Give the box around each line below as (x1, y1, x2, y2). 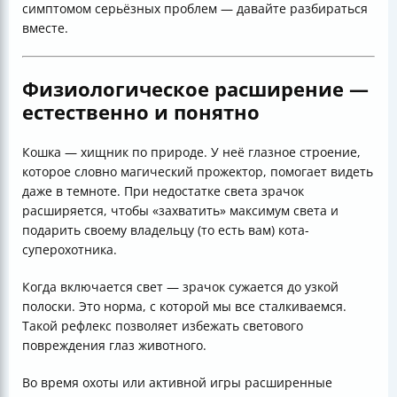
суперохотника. (22, 241, 117, 259)
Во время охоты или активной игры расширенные (22, 374, 332, 392)
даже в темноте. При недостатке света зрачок (22, 183, 304, 200)
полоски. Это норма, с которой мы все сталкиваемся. (22, 298, 346, 315)
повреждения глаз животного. (22, 337, 206, 354)
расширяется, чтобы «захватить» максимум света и (22, 202, 339, 220)
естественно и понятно (22, 98, 260, 126)
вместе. (22, 19, 68, 36)
